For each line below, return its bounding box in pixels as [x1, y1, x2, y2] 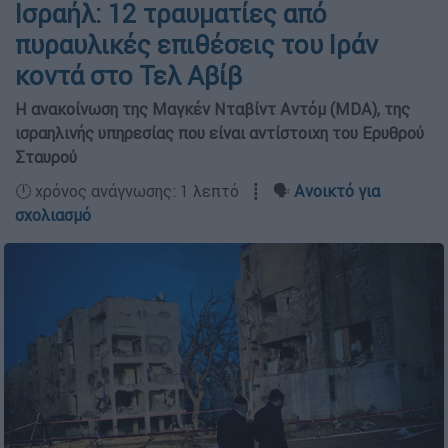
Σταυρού [15, 147, 77, 167]
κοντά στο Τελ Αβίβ [15, 60, 242, 92]
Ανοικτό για [294, 181, 380, 201]
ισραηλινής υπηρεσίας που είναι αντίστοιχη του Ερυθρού [15, 123, 424, 143]
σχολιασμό [15, 205, 91, 225]
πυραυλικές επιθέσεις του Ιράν [15, 29, 378, 61]
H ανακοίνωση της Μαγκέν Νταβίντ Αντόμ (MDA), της [15, 99, 410, 119]
